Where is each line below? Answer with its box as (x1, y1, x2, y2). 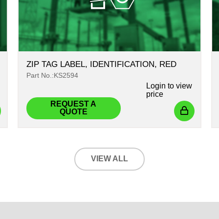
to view (165, 81, 192, 90)
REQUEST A (50, 100, 97, 109)
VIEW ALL (91, 154, 128, 163)
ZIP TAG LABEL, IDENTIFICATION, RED (26, 59, 176, 69)
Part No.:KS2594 (26, 71, 78, 79)
